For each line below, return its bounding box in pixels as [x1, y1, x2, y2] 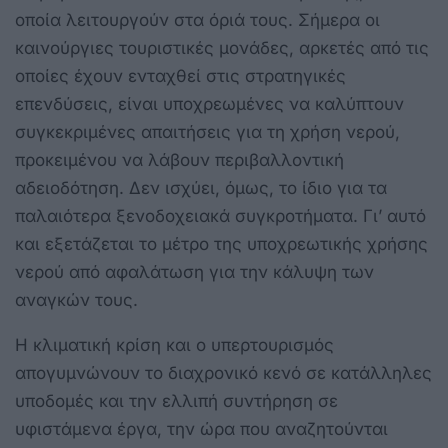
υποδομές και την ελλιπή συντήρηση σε [15, 390, 338, 411]
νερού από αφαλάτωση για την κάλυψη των [15, 261, 374, 282]
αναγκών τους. [15, 289, 138, 310]
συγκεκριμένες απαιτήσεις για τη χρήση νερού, [15, 121, 400, 142]
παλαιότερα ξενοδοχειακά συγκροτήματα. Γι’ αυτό [15, 205, 426, 226]
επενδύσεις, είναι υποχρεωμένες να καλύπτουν [15, 93, 404, 114]
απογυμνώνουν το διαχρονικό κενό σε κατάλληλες [15, 362, 432, 383]
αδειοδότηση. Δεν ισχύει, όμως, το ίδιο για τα [15, 177, 387, 198]
